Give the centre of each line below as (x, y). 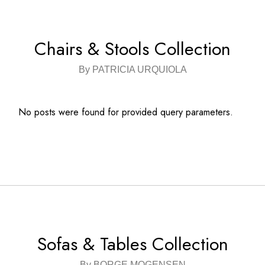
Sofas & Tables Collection (132, 244)
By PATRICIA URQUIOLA (132, 70)
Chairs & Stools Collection (132, 49)
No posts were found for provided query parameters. (126, 112)
